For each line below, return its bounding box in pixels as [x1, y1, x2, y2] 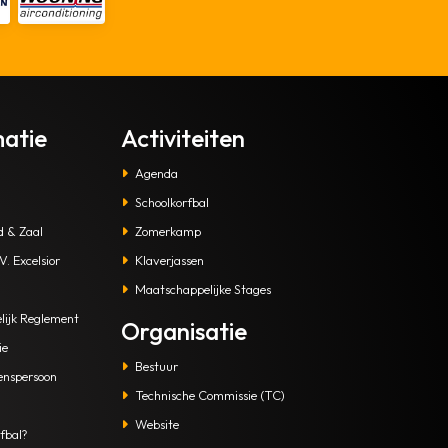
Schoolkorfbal [134, 193, 209, 210]
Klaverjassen [134, 251, 204, 268]
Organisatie [120, 315, 247, 346]
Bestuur [134, 357, 178, 374]
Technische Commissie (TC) [134, 386, 285, 403]
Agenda [134, 164, 178, 181]
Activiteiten [120, 122, 245, 153]
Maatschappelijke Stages [134, 280, 271, 297]
